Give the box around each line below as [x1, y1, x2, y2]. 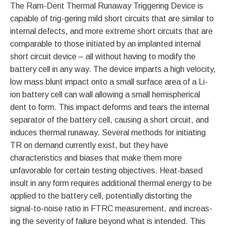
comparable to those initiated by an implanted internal [10, 40, 201, 48]
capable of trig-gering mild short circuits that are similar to [10, 14, 214, 23]
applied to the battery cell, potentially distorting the [10, 192, 192, 200]
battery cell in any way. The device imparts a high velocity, [10, 65, 216, 73]
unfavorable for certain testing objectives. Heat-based [10, 166, 203, 175]
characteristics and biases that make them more [10, 154, 182, 162]
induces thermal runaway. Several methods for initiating [10, 128, 206, 137]
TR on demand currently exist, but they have [10, 141, 168, 149]
